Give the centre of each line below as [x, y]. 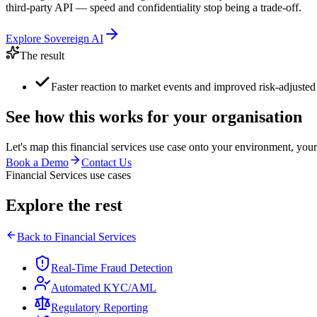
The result [42, 56]
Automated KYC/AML [104, 287]
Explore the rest [64, 205]
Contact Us [106, 163]
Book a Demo [37, 163]
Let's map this [38, 147]
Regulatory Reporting [99, 307]
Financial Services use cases [68, 175]
